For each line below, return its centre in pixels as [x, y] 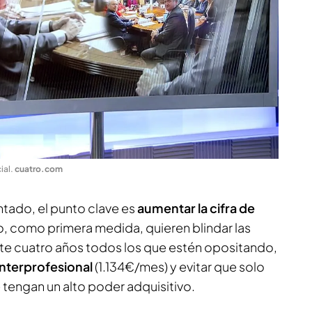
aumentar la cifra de [196, 208]
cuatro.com [39, 169]
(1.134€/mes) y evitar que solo [180, 267]
